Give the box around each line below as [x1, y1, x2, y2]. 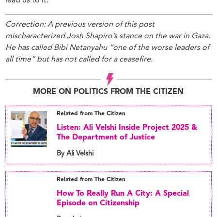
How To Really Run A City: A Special [57, 190, 189, 198]
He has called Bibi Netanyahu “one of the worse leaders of [5, 44, 210, 52]
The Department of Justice [57, 134, 155, 142]
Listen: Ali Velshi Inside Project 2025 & [57, 124, 198, 132]
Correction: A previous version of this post [5, 20, 155, 29]
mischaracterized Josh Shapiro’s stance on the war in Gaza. [5, 32, 211, 40]
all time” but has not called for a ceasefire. [5, 55, 155, 63]
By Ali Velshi [57, 150, 94, 158]
